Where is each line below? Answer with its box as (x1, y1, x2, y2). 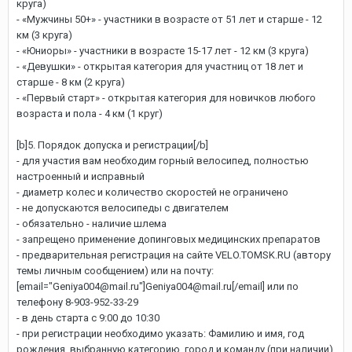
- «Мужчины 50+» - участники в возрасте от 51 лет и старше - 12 (16, 13, 322, 25)
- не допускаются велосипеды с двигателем (16, 202, 229, 214)
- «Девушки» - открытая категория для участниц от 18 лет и (16, 60, 303, 72)
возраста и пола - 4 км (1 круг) (16, 108, 163, 119)
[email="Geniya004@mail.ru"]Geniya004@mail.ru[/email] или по (16, 280, 299, 292)
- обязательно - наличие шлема (16, 218, 167, 229)
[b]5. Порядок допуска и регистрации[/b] (16, 139, 208, 151)
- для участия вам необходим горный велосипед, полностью (16, 155, 309, 167)
